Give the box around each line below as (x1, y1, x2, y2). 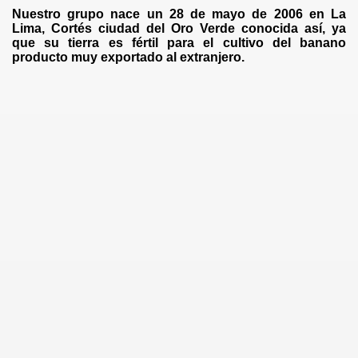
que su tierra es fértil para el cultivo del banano (12, 36, 346, 50)
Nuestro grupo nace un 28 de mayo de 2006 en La (12, 7, 346, 21)
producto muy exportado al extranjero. (12, 50, 248, 64)
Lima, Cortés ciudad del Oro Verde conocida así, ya (12, 22, 346, 35)
